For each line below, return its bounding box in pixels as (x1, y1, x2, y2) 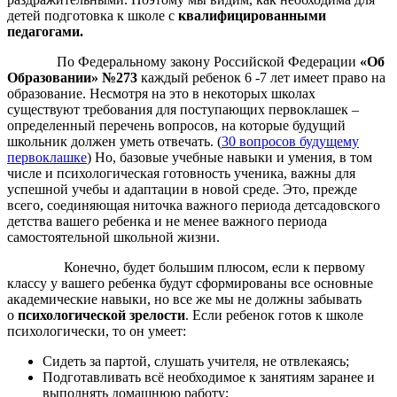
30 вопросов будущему (222, 133, 359, 149)
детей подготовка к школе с (7, 7, 175, 23)
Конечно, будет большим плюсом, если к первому (7, 259, 365, 275)
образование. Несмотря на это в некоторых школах (7, 85, 315, 101)
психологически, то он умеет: (7, 323, 190, 339)
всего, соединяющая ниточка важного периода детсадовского (7, 197, 380, 213)
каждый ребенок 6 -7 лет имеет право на (141, 69, 385, 85)
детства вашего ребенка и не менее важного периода (7, 213, 327, 229)
